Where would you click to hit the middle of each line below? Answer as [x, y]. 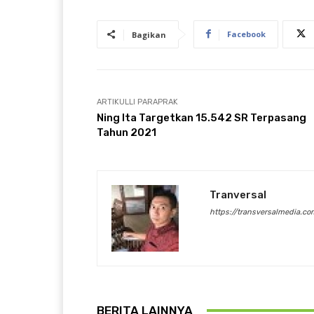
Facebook [246, 34]
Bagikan [149, 34]
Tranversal [238, 194]
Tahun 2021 [127, 132]
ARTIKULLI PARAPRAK [137, 102]
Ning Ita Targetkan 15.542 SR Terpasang [202, 117]
